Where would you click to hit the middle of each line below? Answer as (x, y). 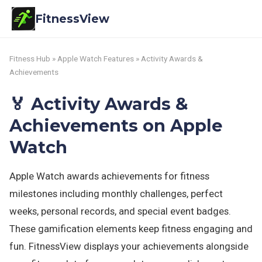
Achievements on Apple (116, 125)
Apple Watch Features (96, 58)
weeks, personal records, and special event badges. (120, 211)
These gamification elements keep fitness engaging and (131, 229)
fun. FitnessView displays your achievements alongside (129, 246)
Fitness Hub (30, 58)
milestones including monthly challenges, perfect (116, 194)
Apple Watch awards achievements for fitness (109, 176)
